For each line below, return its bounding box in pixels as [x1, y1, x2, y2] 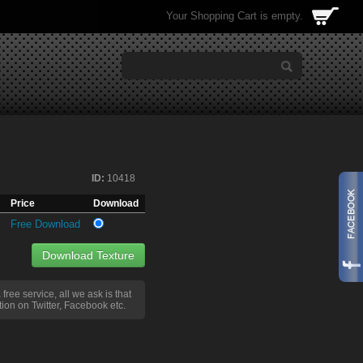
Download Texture [42, 249, 135, 262]
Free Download [11, 218, 80, 230]
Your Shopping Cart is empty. [166, 10, 303, 22]
